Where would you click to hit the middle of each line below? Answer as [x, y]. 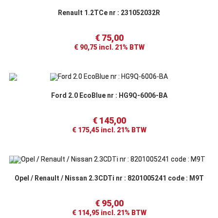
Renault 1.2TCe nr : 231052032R [109, 13]
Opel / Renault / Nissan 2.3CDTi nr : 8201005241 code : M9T [109, 178]
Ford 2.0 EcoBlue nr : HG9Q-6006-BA [109, 96]
